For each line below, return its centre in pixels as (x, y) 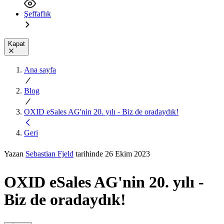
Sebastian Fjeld (49, 153)
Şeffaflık (37, 13)
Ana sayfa (40, 69)
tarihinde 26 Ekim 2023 (112, 153)
